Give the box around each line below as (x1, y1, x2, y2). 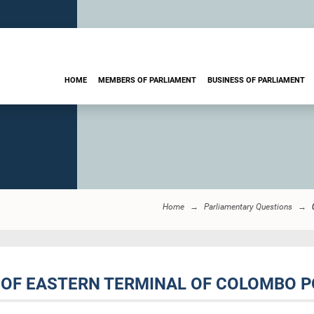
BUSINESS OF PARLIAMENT (207, 75, 305, 85)
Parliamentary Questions (204, 202, 292, 212)
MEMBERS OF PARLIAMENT (98, 75, 196, 85)
